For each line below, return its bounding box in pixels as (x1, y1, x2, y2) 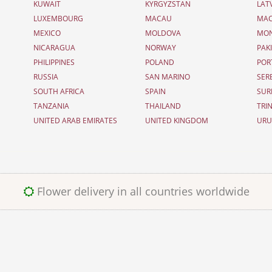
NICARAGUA (33, 42, 75, 53)
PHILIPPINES (33, 57, 75, 67)
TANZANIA (33, 101, 69, 111)
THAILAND (144, 101, 181, 111)
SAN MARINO (144, 72, 190, 82)
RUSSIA (33, 72, 58, 82)
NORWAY (144, 42, 176, 53)
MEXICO (33, 28, 61, 38)
